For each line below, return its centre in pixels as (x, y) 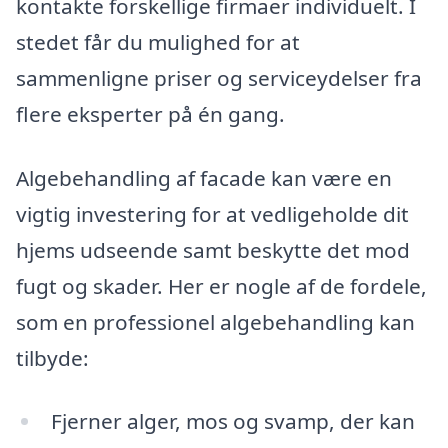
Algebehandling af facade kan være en (204, 177)
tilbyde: (52, 357)
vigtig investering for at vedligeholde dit (212, 213)
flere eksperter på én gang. (150, 113)
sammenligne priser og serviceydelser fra (219, 77)
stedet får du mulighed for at (158, 41)
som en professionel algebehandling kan (215, 321)
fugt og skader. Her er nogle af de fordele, (221, 285)
